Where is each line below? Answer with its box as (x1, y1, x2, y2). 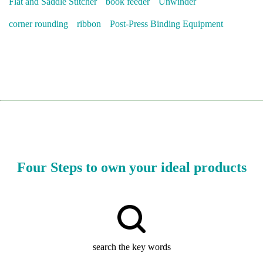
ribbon (77, 19, 101, 29)
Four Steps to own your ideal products (16, 159, 247, 175)
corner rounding (9, 19, 68, 29)
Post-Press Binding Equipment (110, 19, 223, 29)
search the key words (92, 241, 171, 252)
